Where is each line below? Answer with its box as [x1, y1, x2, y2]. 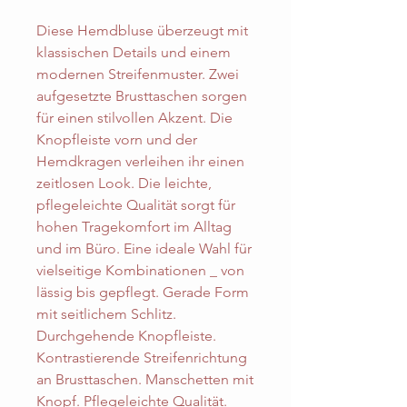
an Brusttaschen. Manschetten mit [36, 371, 253, 389]
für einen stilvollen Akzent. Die [36, 109, 233, 127]
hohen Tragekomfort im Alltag [36, 218, 232, 236]
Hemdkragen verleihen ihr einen [36, 153, 244, 171]
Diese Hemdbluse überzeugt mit [36, 22, 248, 40]
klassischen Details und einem [36, 44, 231, 62]
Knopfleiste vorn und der [36, 131, 197, 149]
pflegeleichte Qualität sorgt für [36, 196, 235, 214]
